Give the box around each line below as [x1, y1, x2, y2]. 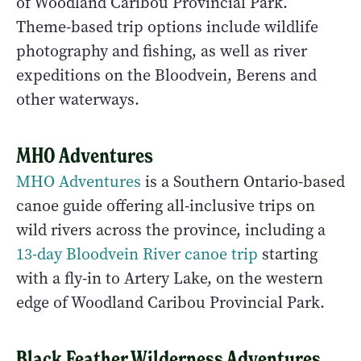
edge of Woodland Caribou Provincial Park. [16, 292, 325, 314]
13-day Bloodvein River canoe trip [16, 243, 258, 266]
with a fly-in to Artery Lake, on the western [16, 268, 323, 290]
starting [258, 243, 317, 266]
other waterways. [16, 89, 139, 111]
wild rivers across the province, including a [16, 219, 326, 242]
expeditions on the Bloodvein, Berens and [16, 64, 317, 87]
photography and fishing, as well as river [16, 40, 307, 63]
